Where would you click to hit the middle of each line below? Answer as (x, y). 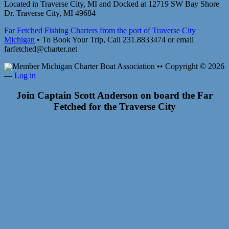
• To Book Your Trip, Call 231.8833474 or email (114, 39)
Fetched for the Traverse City (114, 106)
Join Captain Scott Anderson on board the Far (114, 95)
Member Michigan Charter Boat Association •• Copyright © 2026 (118, 66)
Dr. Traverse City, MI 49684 (50, 13)
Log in (25, 76)
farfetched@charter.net (41, 49)
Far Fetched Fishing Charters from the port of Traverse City (100, 30)
